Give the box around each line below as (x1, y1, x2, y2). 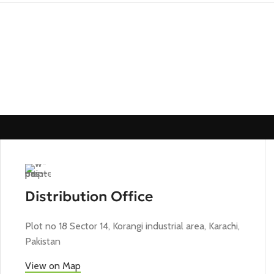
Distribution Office (24, 188, 153, 205)
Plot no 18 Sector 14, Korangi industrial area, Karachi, (24, 220, 240, 232)
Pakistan (24, 235, 61, 247)
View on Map (24, 260, 81, 272)
